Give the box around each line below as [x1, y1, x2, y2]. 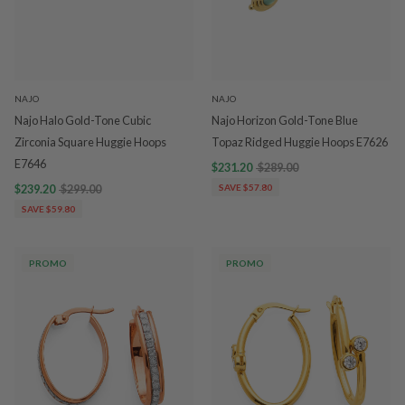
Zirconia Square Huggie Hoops [14, 135, 166, 149]
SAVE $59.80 [22, 203, 75, 214]
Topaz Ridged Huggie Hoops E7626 [212, 135, 388, 149]
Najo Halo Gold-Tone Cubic [14, 113, 151, 127]
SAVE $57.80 [219, 182, 272, 193]
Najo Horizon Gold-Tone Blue [212, 113, 358, 127]
